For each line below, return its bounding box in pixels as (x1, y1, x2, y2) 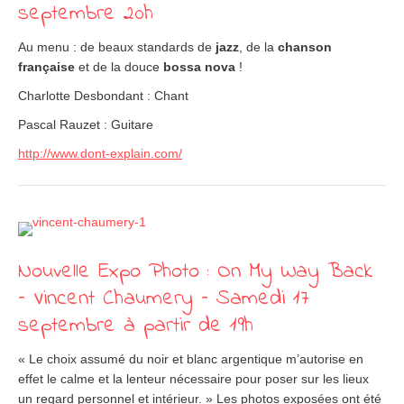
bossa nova (163, 60, 235, 74)
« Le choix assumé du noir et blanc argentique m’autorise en (18, 352, 363, 366)
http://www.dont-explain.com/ (18, 146, 182, 161)
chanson (278, 40, 332, 54)
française (18, 60, 75, 74)
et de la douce (75, 60, 163, 74)
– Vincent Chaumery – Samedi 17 (18, 283, 309, 315)
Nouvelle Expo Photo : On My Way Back (18, 256, 372, 288)
